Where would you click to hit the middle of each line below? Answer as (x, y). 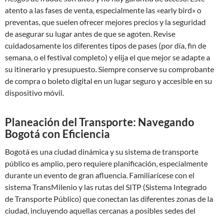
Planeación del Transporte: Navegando (100, 122)
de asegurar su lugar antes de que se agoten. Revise (90, 34)
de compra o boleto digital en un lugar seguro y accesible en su (109, 81)
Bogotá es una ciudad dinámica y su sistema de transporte (102, 151)
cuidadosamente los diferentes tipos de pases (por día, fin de (106, 45)
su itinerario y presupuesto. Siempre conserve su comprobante (110, 69)
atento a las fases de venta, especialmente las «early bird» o (103, 10)
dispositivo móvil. (34, 93)
